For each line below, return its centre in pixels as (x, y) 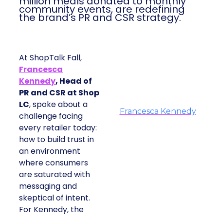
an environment (50, 151)
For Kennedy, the (51, 209)
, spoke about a (58, 104)
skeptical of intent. (54, 198)
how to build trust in (56, 139)
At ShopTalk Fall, (50, 58)
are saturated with (54, 174)
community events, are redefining (102, 9)
